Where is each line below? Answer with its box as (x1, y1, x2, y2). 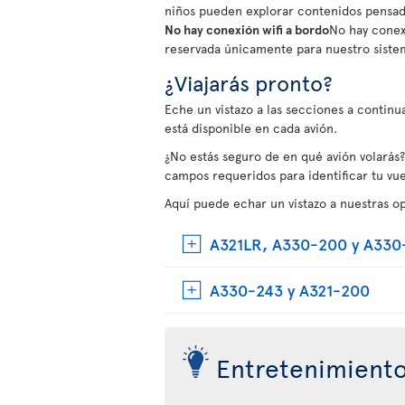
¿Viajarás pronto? (165, 68, 333, 98)
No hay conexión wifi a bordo (165, 21, 329, 38)
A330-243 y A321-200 (210, 278, 370, 301)
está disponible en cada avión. (165, 119, 337, 137)
